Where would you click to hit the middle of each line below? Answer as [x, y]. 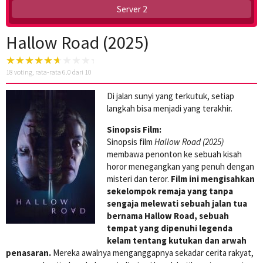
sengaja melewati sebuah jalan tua [177, 203]
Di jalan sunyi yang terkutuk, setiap [171, 96]
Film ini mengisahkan [213, 178]
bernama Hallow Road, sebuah [168, 215]
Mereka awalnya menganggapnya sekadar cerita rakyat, [152, 252]
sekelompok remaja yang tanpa [170, 191]
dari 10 [81, 72]
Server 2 [131, 9]
